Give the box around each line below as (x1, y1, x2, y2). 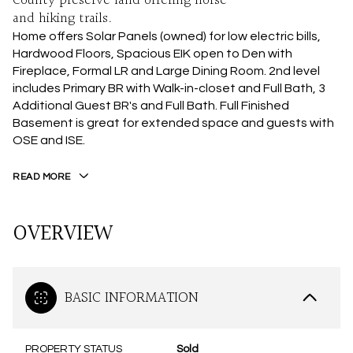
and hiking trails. (13, 7, 112, 30)
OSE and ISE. (13, 134, 85, 147)
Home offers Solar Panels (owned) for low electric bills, (13, 30, 321, 43)
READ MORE (13, 172, 71, 182)
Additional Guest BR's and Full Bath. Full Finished (13, 99, 289, 112)
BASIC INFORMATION (65, 285, 199, 310)
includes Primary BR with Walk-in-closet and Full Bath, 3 (13, 82, 325, 95)
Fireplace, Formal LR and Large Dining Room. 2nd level (13, 65, 320, 77)
